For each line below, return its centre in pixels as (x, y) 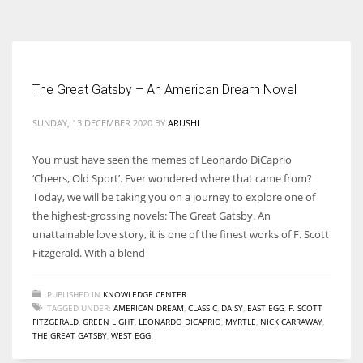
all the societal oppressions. (78, 38)
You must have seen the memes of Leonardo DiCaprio (162, 159)
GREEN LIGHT (109, 321)
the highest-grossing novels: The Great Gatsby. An (152, 215)
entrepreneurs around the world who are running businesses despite (178, 20)
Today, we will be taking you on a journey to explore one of (174, 196)
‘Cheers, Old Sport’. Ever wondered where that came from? (172, 178)
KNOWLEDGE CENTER (145, 294)
